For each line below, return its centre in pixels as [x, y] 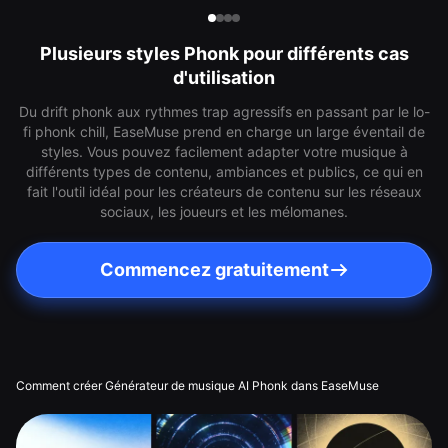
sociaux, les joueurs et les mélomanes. [224, 211]
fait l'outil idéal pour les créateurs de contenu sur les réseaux [224, 191]
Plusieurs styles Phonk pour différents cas [224, 53]
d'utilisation [224, 77]
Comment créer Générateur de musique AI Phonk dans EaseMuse [197, 385]
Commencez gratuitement [214, 269]
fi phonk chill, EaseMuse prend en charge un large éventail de [224, 131]
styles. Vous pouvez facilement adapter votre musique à [224, 151]
